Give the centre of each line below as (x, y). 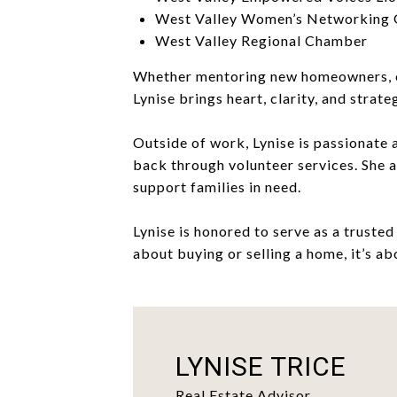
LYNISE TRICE (261, 366)
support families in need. (217, 186)
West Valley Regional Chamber (261, 40)
